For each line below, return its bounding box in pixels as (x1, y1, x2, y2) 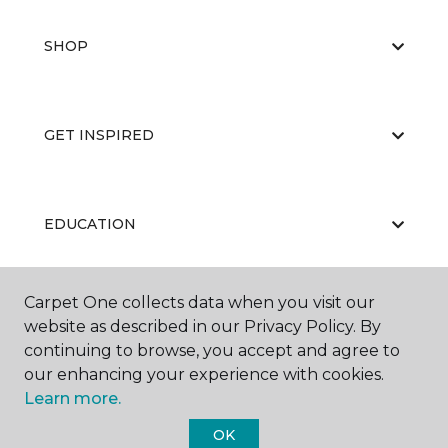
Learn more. (24, 389, 121, 408)
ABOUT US (44, 304, 122, 322)
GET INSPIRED (44, 126, 154, 144)
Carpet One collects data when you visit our (24, 293, 375, 312)
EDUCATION (44, 215, 136, 233)
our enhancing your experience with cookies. (24, 365, 384, 384)
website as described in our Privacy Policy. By (24, 317, 381, 336)
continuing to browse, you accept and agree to (24, 341, 400, 360)
